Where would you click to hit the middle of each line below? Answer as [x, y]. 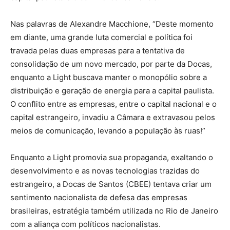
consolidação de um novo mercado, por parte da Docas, [111, 64]
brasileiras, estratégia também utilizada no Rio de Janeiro [114, 211]
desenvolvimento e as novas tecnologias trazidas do [105, 171]
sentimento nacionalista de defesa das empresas [99, 198]
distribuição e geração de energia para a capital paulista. [112, 91]
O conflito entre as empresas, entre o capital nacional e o [113, 104]
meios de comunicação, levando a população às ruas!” [108, 131]
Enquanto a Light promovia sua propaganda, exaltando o [112, 158]
